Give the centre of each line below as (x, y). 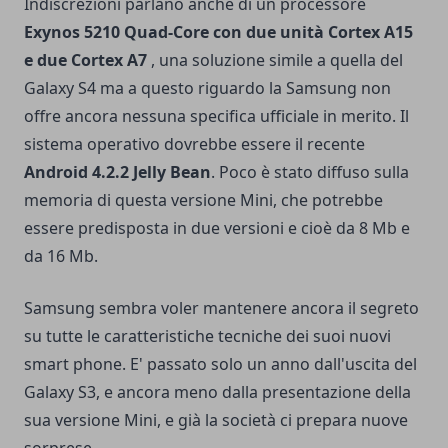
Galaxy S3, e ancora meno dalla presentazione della (217, 392)
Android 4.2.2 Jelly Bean (117, 172)
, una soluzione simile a (238, 60)
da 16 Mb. (61, 256)
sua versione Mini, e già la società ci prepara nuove (216, 420)
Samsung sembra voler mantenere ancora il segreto (221, 308)
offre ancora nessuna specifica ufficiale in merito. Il (216, 116)
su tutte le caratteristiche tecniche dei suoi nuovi (207, 336)
